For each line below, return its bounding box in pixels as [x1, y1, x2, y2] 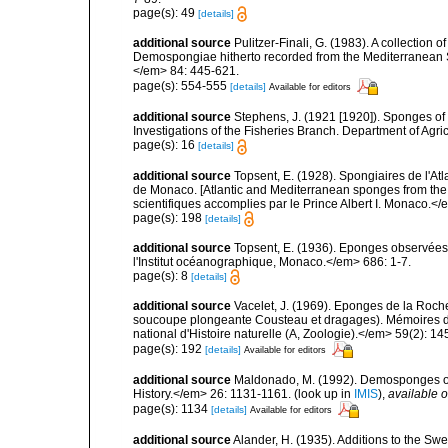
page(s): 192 [133, 341, 205, 356]
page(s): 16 [133, 138, 198, 153]
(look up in [291, 387, 354, 402]
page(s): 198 [133, 210, 205, 225]
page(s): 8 [133, 268, 191, 283]
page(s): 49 [133, 5, 198, 20]
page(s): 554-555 [133, 78, 230, 93]
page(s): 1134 [133, 401, 211, 416]
